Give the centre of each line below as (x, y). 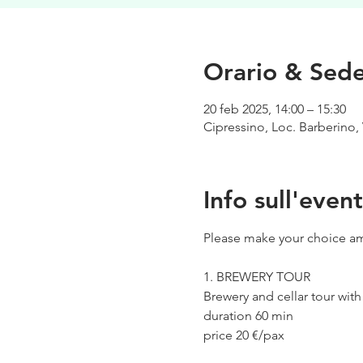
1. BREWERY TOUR (256, 276)
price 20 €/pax (243, 335)
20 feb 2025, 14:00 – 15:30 (274, 109)
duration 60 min (248, 315)
